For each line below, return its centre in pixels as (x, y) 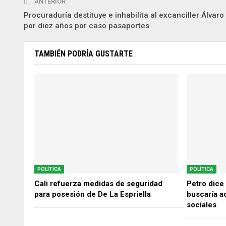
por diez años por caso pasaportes (87, 25)
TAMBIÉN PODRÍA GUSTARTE (83, 53)
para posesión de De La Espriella (93, 194)
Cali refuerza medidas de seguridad (98, 184)
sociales (201, 205)
